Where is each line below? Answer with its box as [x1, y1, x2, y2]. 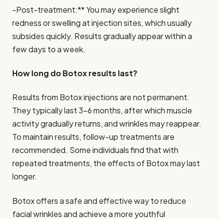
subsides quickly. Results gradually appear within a [12, 30, 192, 41]
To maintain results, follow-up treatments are [12, 131, 175, 142]
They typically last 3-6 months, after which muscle [12, 105, 192, 116]
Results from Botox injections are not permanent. [12, 92, 190, 103]
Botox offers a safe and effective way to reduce [12, 195, 186, 206]
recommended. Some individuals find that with [12, 145, 178, 155]
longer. [12, 171, 37, 182]
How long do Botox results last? [12, 68, 137, 79]
